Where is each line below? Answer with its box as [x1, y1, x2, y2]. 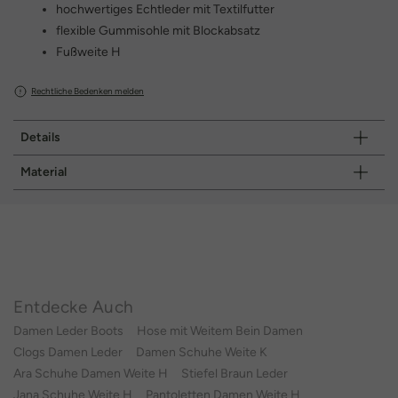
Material [20, 163, 67, 179]
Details [20, 129, 60, 145]
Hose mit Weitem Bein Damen [137, 323, 303, 339]
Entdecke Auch [13, 296, 134, 317]
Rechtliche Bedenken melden [31, 84, 144, 97]
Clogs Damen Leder [13, 345, 123, 361]
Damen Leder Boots [13, 323, 123, 339]
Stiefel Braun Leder [181, 366, 288, 382]
